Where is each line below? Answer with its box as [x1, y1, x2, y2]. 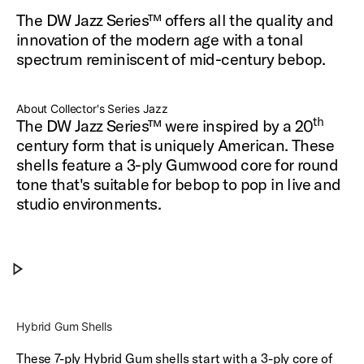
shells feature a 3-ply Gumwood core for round [16, 154, 338, 175]
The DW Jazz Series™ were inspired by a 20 [16, 115, 314, 136]
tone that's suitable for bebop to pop [16, 174, 271, 194]
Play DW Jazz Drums [49, 272, 158, 287]
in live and [271, 174, 341, 194]
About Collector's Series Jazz [16, 102, 168, 115]
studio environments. [16, 193, 161, 214]
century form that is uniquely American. [16, 135, 292, 155]
